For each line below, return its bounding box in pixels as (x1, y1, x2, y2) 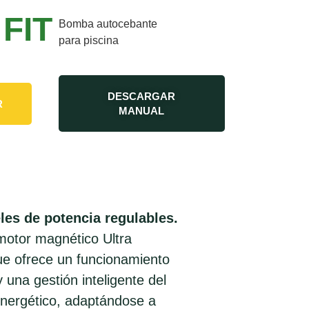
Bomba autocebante (58, 18, 157, 30)
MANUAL (119, 105, 165, 117)
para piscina (58, 34, 119, 46)
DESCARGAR (108, 90, 176, 102)
